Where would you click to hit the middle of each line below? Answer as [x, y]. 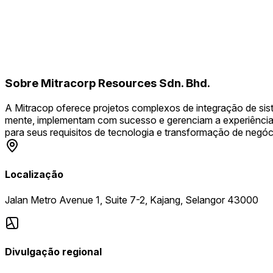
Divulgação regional [53, 251]
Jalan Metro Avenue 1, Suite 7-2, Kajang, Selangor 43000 [132, 200]
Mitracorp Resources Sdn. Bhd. [126, 83]
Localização [34, 175]
